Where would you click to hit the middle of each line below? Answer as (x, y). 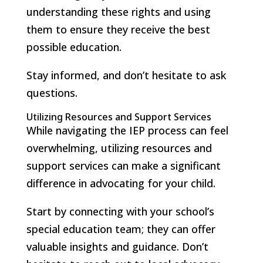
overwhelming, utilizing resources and (119, 148)
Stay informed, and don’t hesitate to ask (126, 75)
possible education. (74, 47)
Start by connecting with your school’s (120, 211)
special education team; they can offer (121, 229)
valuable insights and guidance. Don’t (117, 246)
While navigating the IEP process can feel (127, 130)
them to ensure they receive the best (118, 29)
